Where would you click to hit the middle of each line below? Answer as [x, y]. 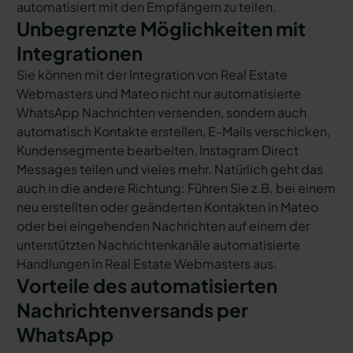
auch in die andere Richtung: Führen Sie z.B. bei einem [176, 188]
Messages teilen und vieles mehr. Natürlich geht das [169, 169]
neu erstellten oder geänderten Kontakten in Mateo [167, 206]
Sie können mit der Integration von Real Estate [152, 74]
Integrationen [79, 52]
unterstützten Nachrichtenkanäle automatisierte [158, 244]
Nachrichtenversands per [132, 309]
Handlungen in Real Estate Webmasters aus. [147, 263]
